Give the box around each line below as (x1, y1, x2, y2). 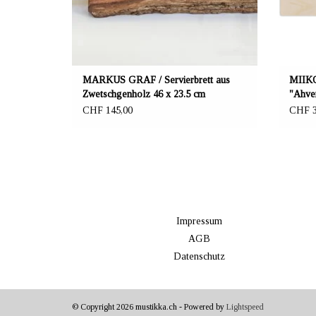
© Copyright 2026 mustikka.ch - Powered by (72, 301, 226, 312)
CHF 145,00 (83, 104, 133, 116)
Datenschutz (173, 250, 225, 262)
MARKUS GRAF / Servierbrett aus (83, 74, 230, 85)
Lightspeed (226, 301, 264, 312)
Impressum (176, 215, 222, 226)
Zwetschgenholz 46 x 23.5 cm (83, 88, 205, 99)
